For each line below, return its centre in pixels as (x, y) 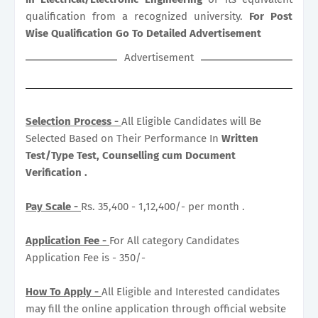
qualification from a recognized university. (137, 16)
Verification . (56, 172)
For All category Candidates (174, 240)
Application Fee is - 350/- (86, 257)
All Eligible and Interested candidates (191, 291)
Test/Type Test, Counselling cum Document (131, 155)
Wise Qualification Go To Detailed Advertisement (143, 33)
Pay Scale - (53, 206)
